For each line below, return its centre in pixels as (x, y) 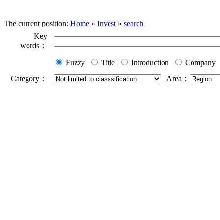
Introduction (149, 63)
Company (199, 63)
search (134, 24)
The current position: (37, 24)
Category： (29, 79)
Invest (107, 24)
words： (34, 46)
